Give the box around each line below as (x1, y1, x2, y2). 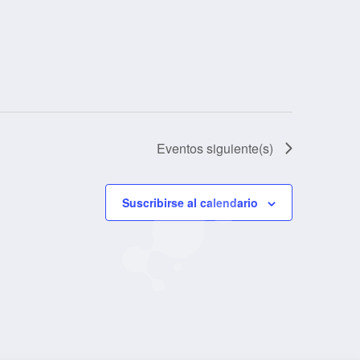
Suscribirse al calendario (122, 194, 258, 211)
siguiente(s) (203, 139, 273, 157)
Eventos (157, 139, 203, 157)
